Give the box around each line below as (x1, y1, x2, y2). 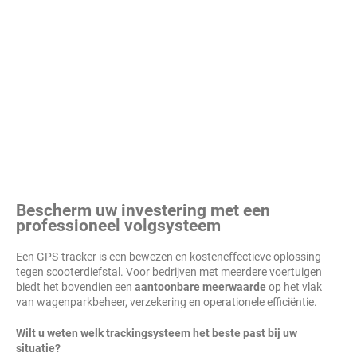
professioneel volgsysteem (16, 216, 221, 235)
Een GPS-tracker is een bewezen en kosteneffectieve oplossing (16, 250, 321, 263)
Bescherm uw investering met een (16, 201, 270, 220)
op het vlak (266, 280, 322, 293)
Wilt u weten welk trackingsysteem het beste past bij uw (16, 327, 297, 339)
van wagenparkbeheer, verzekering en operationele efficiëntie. (16, 296, 317, 308)
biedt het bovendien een (16, 280, 135, 293)
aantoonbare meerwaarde (135, 280, 266, 293)
